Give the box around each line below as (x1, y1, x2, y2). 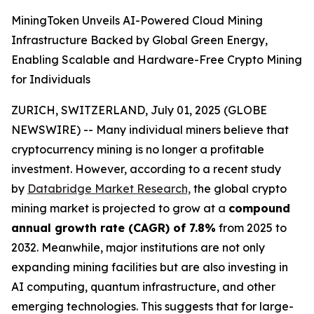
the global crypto (191, 182, 287, 196)
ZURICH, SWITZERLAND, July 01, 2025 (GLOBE (11, 103, 267, 117)
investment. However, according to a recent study (11, 162, 281, 176)
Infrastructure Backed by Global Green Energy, (11, 33, 268, 47)
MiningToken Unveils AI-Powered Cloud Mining (11, 13, 263, 27)
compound (228, 201, 290, 215)
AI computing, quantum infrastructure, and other (11, 280, 275, 294)
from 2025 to (216, 221, 287, 235)
